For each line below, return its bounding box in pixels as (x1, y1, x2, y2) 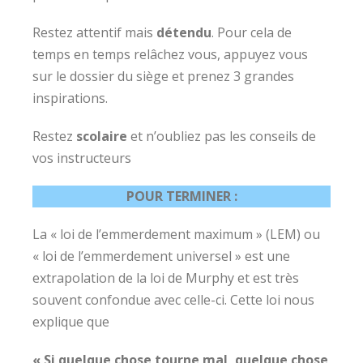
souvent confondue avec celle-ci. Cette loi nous (32, 291, 314, 309)
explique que (32, 313, 113, 331)
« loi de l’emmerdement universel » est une (32, 247, 290, 265)
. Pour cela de (211, 23, 292, 41)
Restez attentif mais (32, 23, 156, 41)
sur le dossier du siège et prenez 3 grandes (32, 67, 294, 85)
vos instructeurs (32, 149, 131, 167)
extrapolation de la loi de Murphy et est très (32, 269, 299, 287)
